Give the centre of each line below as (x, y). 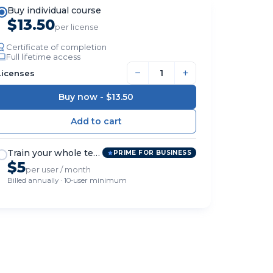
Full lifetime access (43, 56)
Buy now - (83, 97)
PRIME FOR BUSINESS (152, 153)
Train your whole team (57, 153)
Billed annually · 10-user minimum (67, 180)
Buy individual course (54, 10)
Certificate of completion (56, 47)
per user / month (58, 169)
